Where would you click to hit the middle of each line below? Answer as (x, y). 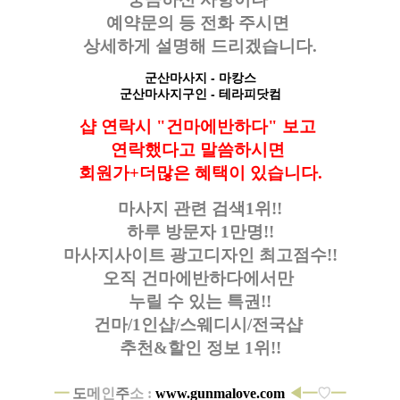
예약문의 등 (153, 22)
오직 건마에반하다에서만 (200, 278)
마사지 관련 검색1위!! (200, 208)
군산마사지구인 (163, 93)
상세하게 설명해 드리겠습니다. (200, 46)
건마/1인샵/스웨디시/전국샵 (200, 324)
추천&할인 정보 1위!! (200, 347)
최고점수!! (298, 254)
